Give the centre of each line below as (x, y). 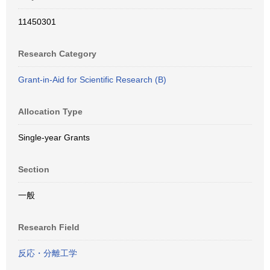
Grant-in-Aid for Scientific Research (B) (92, 80)
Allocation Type (50, 111)
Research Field (49, 227)
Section (34, 169)
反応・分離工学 (48, 253)
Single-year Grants (54, 137)
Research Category (57, 54)
